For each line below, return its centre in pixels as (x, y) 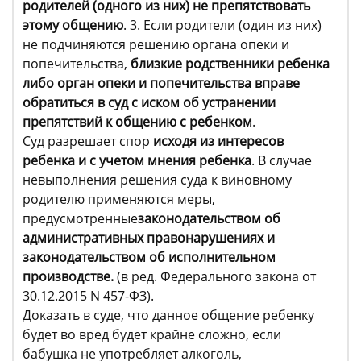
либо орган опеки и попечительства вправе (161, 83)
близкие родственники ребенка (230, 64)
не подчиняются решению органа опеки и (156, 44)
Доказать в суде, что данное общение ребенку (168, 315)
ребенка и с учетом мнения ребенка (137, 160)
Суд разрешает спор (88, 141)
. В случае (282, 160)
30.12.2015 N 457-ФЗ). (88, 296)
